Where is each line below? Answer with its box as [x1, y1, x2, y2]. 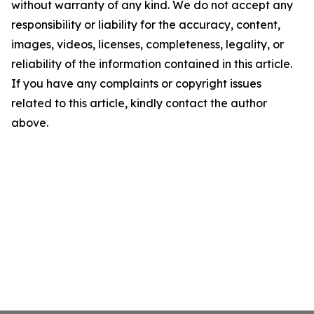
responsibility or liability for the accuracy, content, [11, 18, 280, 32]
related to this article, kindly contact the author [11, 96, 267, 111]
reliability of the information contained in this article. [11, 57, 292, 71]
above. [11, 116, 48, 130]
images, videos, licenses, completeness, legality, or [11, 37, 284, 52]
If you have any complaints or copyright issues [11, 76, 261, 91]
